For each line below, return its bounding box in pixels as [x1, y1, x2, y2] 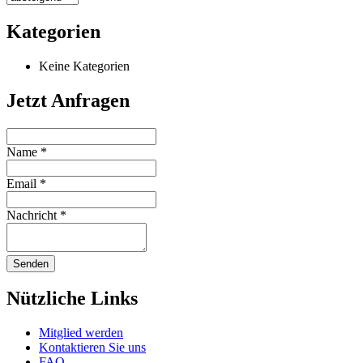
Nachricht [6, 207, 60, 222]
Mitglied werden [39, 326, 123, 340]
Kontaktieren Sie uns [39, 340, 146, 355]
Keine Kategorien [39, 58, 130, 73]
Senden [13, 257, 49, 270]
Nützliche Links [6, 288, 138, 310]
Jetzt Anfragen [6, 89, 130, 111]
